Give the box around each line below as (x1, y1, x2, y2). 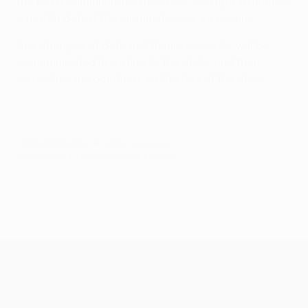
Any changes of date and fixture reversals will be (16, 39, 269, 52)
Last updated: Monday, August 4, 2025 (16, 151, 173, 161)
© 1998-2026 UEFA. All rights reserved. (16, 138, 168, 148)
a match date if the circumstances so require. (16, 12, 253, 25)
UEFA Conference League (128, 245, 258, 258)
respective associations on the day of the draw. (16, 72, 265, 85)
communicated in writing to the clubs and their (16, 56, 261, 69)
